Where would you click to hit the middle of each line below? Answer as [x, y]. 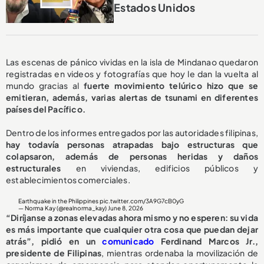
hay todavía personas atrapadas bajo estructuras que [132, 145]
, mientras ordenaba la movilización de [180, 253]
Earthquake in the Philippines [59, 201]
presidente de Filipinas [54, 253]
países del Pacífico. [46, 109]
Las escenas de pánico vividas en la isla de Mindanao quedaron [132, 62]
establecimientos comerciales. [68, 180]
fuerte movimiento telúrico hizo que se [171, 86]
